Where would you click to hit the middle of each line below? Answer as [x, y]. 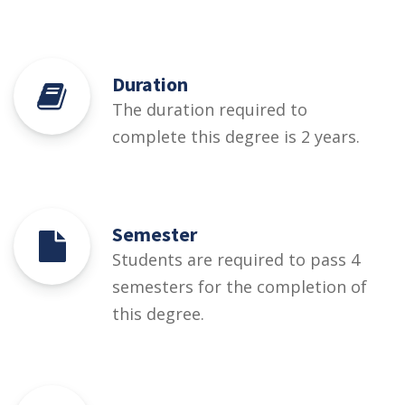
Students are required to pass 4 [236, 259]
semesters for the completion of [240, 286]
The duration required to [210, 109]
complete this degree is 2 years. [236, 136]
